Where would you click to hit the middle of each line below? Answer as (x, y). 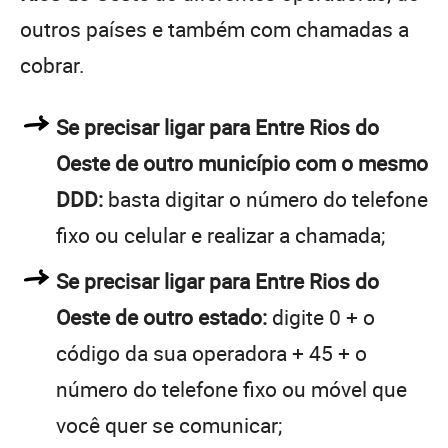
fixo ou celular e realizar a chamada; (220, 234)
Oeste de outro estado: (161, 316)
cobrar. (52, 64)
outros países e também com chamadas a (214, 28)
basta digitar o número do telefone (265, 198)
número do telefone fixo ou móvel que (231, 388)
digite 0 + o (321, 316)
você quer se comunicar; (169, 424)
